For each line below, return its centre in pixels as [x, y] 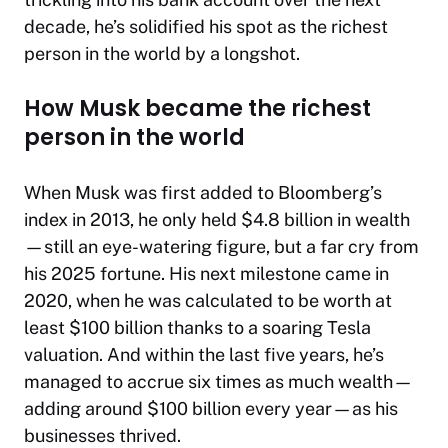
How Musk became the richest [197, 109]
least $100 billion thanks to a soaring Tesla [197, 328]
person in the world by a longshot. [162, 54]
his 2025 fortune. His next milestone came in [206, 274]
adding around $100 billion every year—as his [211, 409]
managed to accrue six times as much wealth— [218, 382]
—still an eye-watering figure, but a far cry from [221, 247]
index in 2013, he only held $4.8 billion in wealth [217, 220]
